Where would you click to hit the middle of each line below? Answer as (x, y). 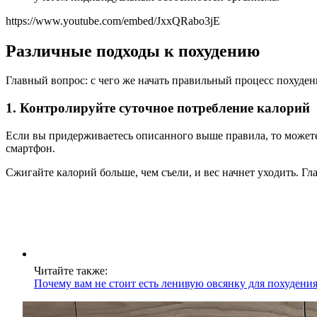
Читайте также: (71, 270)
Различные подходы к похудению (133, 51)
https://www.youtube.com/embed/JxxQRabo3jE (113, 21)
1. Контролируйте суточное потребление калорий (158, 108)
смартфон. (30, 148)
